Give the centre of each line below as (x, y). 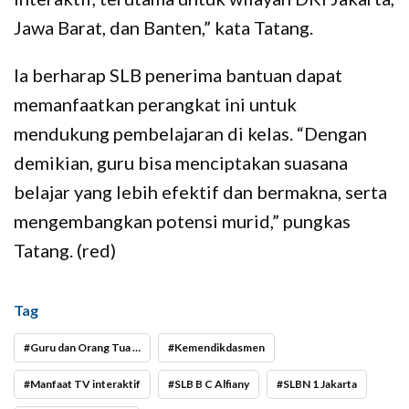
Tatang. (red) (65, 250)
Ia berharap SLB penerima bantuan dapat (178, 74)
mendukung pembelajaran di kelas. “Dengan (190, 133)
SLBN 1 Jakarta (320, 383)
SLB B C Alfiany (212, 383)
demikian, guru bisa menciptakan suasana (181, 162)
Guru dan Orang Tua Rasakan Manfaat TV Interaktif (81, 347)
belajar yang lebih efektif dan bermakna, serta (200, 191)
